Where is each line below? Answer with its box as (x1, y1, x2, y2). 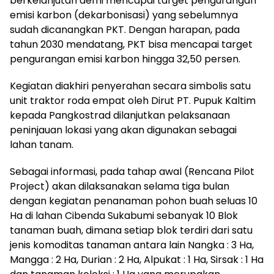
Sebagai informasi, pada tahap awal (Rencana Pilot (10, 165, 254, 179)
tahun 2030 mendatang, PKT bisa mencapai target (10, 37, 253, 52)
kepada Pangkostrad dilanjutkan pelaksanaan (10, 108, 230, 123)
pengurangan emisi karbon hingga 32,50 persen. (10, 52, 240, 67)
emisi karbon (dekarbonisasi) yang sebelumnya (10, 8, 238, 23)
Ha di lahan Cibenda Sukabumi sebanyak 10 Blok (10, 209, 238, 223)
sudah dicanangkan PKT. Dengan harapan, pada (10, 23, 240, 37)
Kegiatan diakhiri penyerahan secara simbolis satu (10, 79, 251, 94)
